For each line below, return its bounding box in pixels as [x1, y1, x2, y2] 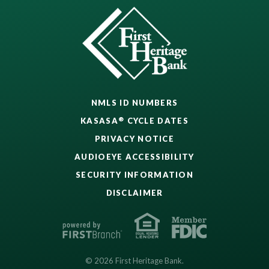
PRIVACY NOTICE [94, 134, 175, 144]
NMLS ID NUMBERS [91, 98, 178, 108]
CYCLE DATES [124, 116, 189, 126]
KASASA [80, 116, 118, 126]
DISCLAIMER [106, 188, 163, 198]
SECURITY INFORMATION [76, 170, 193, 180]
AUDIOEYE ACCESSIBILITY [74, 152, 195, 162]
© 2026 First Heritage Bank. [85, 256, 184, 266]
